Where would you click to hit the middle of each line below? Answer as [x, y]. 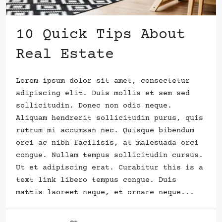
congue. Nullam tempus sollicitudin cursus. [110, 155]
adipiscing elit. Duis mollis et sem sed [103, 93]
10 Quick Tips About [101, 35]
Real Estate [65, 55]
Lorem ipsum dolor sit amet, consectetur [103, 81]
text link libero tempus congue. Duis [96, 180]
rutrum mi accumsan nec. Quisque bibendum [105, 130]
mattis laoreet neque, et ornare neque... [105, 192]
